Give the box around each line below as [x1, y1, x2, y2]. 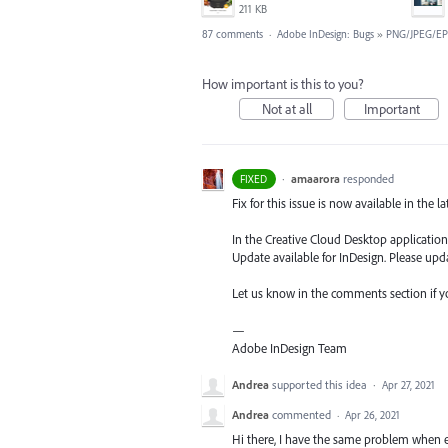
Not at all [261, 100, 312, 118]
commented [272, 406, 334, 422]
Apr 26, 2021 [345, 407, 400, 422]
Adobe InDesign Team [232, 339, 347, 356]
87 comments [202, 27, 263, 41]
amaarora [290, 171, 340, 186]
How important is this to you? [202, 75, 364, 93]
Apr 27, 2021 [382, 377, 435, 392]
